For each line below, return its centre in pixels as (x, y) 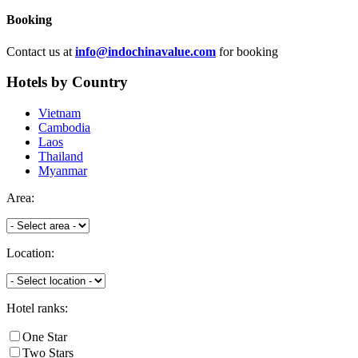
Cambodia (64, 127)
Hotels (27, 82)
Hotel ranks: (37, 308)
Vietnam (60, 113)
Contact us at (41, 51)
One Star (45, 336)
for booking (247, 51)
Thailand (61, 156)
